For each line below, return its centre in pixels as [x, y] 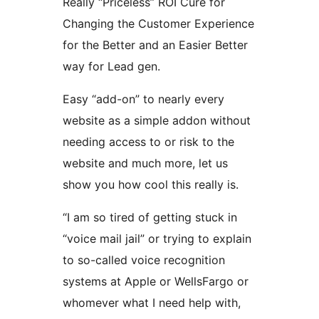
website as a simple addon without [157, 121]
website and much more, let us [145, 163]
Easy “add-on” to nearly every [143, 99]
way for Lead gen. [111, 67]
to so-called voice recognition [144, 260]
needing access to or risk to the [148, 142]
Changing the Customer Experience [158, 24]
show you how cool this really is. [151, 185]
